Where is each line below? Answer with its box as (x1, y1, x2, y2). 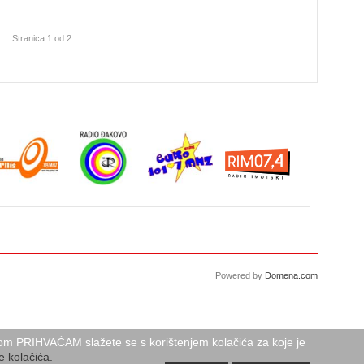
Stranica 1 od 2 (11, 33, 71, 43)
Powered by (215, 271, 265, 280)
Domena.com (265, 271, 318, 280)
